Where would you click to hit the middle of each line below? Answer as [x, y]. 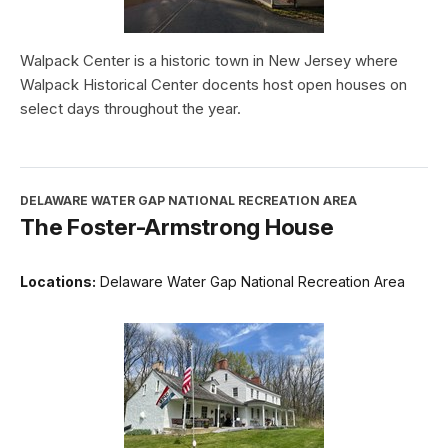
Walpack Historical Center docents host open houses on [213, 85]
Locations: [58, 282]
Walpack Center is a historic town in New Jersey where [209, 61]
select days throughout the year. [130, 109]
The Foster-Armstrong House [177, 227]
